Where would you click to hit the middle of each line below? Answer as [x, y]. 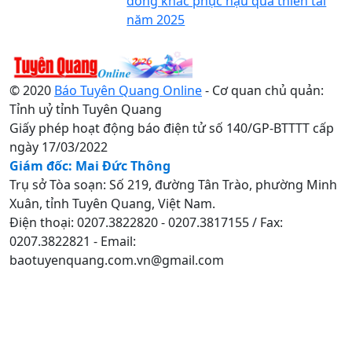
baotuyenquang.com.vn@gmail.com [117, 260]
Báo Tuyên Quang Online [128, 90]
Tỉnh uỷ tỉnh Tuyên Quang [86, 109]
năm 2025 [156, 19]
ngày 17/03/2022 [59, 147]
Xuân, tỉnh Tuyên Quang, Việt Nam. [112, 203]
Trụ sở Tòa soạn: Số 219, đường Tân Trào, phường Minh [173, 184]
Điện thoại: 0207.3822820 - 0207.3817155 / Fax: [146, 222]
